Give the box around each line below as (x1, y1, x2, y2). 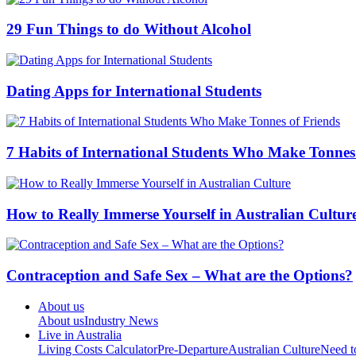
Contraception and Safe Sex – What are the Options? (6, 267, 353, 284)
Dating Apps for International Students (6, 82, 261, 99)
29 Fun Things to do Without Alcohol (6, 21, 251, 38)
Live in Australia (38, 327, 122, 342)
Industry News (84, 313, 158, 327)
